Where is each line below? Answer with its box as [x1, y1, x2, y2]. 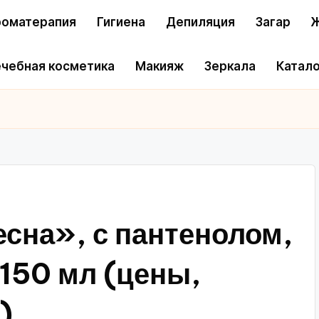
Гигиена [97, 14, 145, 29]
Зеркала [204, 59, 256, 74]
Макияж [135, 59, 184, 74]
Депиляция [166, 14, 235, 29]
